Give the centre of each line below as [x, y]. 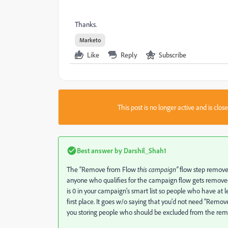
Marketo [90, 40]
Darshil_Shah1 [144, 150]
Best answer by [99, 150]
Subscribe [173, 55]
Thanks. [86, 24]
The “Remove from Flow [102, 169]
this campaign [157, 169]
